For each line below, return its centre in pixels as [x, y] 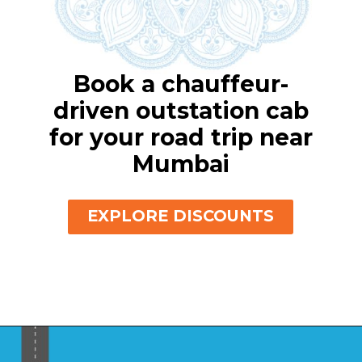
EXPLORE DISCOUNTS [180, 216]
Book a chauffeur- [181, 84]
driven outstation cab [181, 110]
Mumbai [181, 164]
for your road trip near [181, 137]
